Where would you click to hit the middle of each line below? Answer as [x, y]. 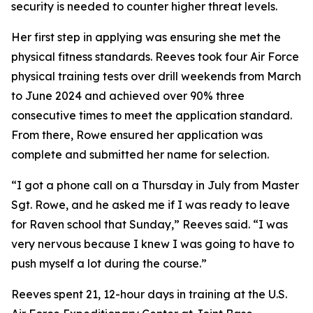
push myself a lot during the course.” [109, 263]
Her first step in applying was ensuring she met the [146, 37]
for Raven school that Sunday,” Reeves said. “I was [150, 224]
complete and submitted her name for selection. [140, 154]
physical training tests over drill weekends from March [156, 76]
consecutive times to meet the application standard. [152, 115]
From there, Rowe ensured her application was [137, 135]
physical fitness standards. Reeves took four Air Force [155, 57]
